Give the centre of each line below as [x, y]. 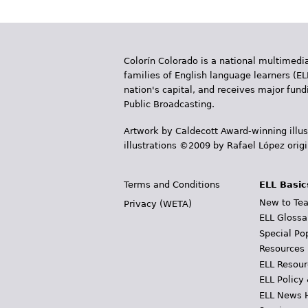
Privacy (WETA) [158, 204]
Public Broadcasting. [169, 104]
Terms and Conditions [172, 185]
